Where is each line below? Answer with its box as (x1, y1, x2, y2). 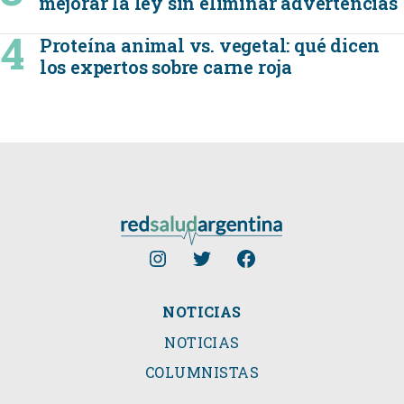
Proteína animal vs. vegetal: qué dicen (39, 33, 381, 57)
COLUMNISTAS (144, 363, 260, 382)
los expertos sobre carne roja (39, 55, 293, 78)
